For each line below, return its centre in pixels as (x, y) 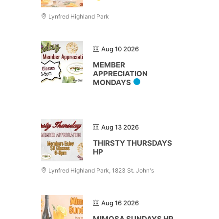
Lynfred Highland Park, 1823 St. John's (100, 170)
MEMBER (109, 65)
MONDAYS (112, 82)
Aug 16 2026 (120, 203)
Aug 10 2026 (120, 49)
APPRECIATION (120, 74)
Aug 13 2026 (120, 127)
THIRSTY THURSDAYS (132, 143)
